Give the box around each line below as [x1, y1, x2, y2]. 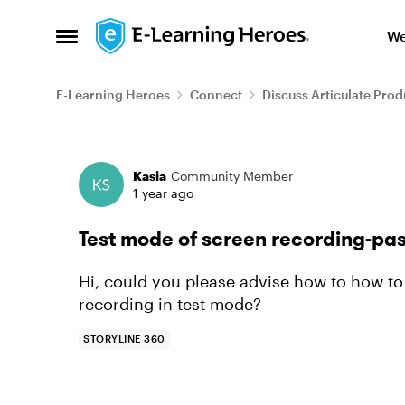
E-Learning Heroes [56, 87, 170, 102]
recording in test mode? [79, 294, 261, 314]
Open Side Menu [55, 32, 183, 52]
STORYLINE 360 [83, 333, 165, 344]
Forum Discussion [54, 138, 297, 175]
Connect [190, 87, 242, 102]
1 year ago [133, 185, 193, 201]
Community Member [171, 168, 293, 184]
